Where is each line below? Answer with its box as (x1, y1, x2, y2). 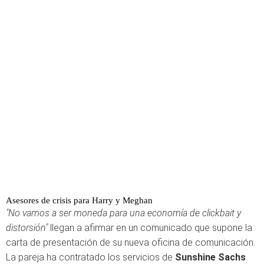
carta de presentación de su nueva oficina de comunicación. (6, 237, 255, 248)
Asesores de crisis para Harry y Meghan (6, 196, 153, 205)
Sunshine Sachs (175, 252, 246, 263)
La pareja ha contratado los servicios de (6, 252, 175, 263)
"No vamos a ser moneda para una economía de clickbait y (6, 207, 241, 219)
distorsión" (6, 222, 50, 233)
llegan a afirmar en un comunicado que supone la (50, 222, 252, 233)
